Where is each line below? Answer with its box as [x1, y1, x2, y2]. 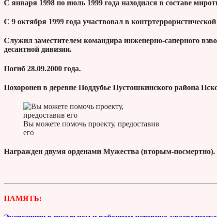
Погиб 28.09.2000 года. [4, 64, 81, 73]
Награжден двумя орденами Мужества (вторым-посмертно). [4, 147, 215, 156]
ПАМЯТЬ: [4, 194, 42, 202]
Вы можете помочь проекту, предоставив [23, 120, 159, 128]
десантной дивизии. [4, 45, 72, 54]
